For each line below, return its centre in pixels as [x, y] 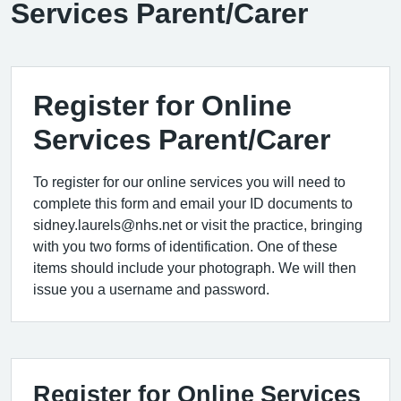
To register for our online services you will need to [189, 181]
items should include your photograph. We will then [195, 267]
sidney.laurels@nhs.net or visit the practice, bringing [198, 224]
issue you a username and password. [151, 289]
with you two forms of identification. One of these [185, 246]
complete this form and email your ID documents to [193, 203]
